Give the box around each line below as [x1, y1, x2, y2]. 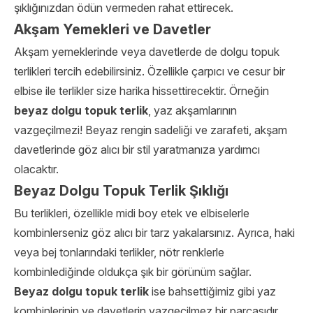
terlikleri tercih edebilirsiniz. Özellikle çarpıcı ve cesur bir [14, 64, 285, 78]
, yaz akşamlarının [148, 103, 237, 117]
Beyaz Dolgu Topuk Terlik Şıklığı [14, 182, 228, 199]
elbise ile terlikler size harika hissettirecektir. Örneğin [14, 84, 269, 98]
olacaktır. [14, 162, 59, 176]
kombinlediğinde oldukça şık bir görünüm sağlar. [14, 265, 252, 279]
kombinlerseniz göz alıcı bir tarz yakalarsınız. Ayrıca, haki [14, 226, 295, 240]
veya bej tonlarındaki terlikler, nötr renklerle [14, 245, 224, 259]
